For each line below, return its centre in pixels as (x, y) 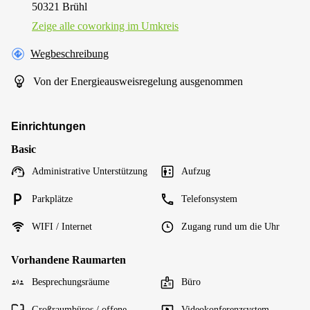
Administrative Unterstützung (90, 171)
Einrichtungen (48, 126)
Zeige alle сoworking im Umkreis (105, 26)
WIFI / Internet (62, 226)
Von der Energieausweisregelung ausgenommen (138, 81)
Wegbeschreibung (70, 53)
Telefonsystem (209, 199)
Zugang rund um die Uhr (230, 226)
